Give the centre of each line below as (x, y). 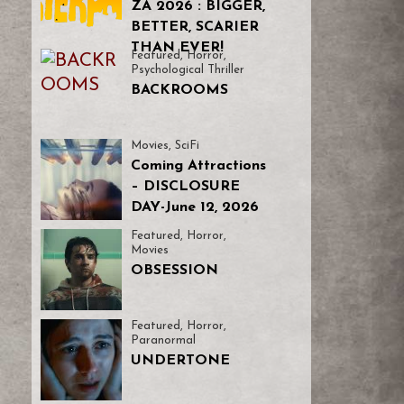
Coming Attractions (198, 166)
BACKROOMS (179, 90)
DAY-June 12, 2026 (194, 207)
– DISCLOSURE (185, 187)
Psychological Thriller (187, 70)
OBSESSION (174, 271)
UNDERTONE (180, 361)
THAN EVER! (177, 48)
